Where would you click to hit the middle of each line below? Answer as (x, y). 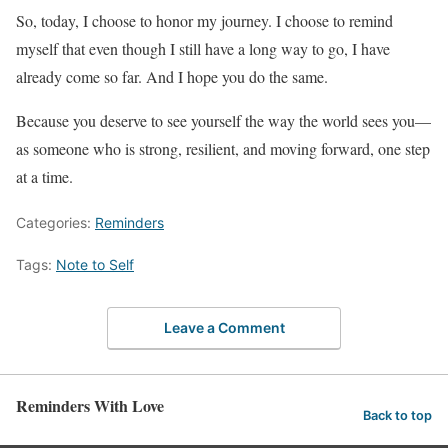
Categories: (55, 223)
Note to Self (95, 265)
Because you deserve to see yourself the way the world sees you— (223, 121)
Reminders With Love (90, 405)
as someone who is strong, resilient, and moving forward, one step (223, 149)
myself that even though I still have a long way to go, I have (203, 49)
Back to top (397, 416)
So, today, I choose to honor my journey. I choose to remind (204, 21)
